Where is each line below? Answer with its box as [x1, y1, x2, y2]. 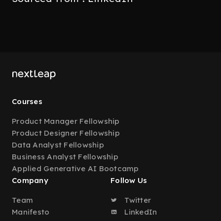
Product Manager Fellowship [12, 116, 120, 126]
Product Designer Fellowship [12, 128, 120, 138]
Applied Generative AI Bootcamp [12, 164, 139, 173]
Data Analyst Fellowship [12, 140, 104, 149]
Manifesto [12, 207, 50, 217]
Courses [12, 97, 42, 106]
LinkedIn [122, 207, 157, 217]
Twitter [122, 195, 151, 205]
